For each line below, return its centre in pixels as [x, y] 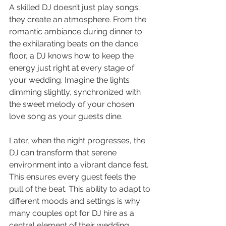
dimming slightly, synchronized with [76, 92]
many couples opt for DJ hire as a [73, 213]
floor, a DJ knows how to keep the [72, 55]
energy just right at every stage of [73, 68]
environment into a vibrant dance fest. [80, 164]
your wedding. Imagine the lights [70, 80]
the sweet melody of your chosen [73, 104]
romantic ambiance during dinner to [77, 31]
